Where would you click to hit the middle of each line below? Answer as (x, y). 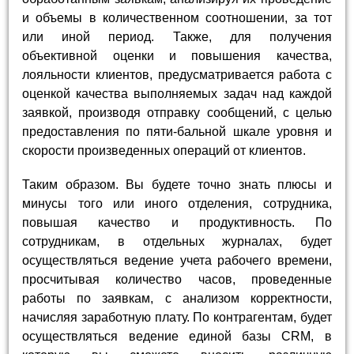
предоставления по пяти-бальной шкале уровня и (177, 131)
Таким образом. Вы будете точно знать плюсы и (177, 184)
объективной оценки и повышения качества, (177, 55)
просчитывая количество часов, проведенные (177, 279)
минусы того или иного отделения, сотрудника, (177, 203)
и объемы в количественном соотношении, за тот (177, 17)
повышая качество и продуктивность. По (177, 222)
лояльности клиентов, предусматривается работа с (177, 74)
